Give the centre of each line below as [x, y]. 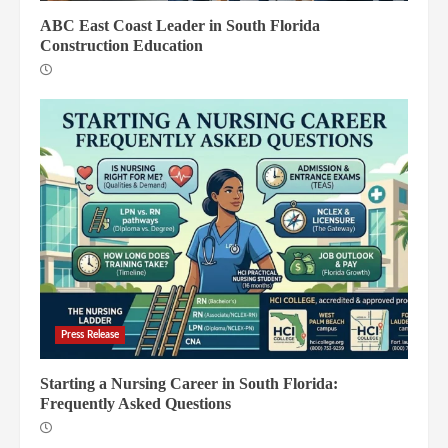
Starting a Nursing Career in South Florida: [189, 383]
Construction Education [121, 45]
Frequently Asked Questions [135, 403]
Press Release [90, 335]
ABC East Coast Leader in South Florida [180, 25]
